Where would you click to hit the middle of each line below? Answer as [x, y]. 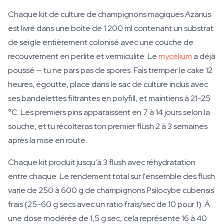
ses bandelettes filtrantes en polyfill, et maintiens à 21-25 [109, 98]
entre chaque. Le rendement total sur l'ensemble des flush [111, 176]
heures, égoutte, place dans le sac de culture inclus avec [108, 84]
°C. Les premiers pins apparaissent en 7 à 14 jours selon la [109, 112]
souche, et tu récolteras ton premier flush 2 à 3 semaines [108, 126]
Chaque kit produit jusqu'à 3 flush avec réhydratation [102, 162]
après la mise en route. [47, 140]
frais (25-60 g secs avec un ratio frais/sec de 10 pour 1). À [109, 204]
